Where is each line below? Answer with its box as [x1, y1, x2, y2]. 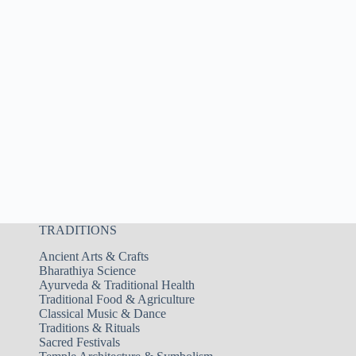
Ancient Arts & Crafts [38, 249, 149, 263]
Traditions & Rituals [38, 320, 140, 335]
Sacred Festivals [38, 335, 120, 349]
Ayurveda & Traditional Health [38, 277, 195, 292]
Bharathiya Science [38, 263, 136, 277]
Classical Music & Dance [38, 306, 166, 320]
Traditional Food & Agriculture [38, 292, 195, 306]
